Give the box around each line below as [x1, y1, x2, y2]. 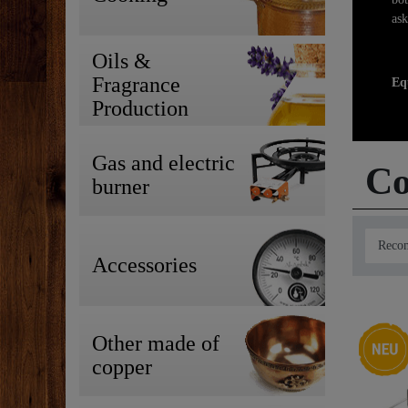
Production [92, 97, 189, 121]
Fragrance [92, 73, 180, 97]
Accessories [92, 253, 197, 278]
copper [92, 355, 152, 380]
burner [92, 175, 149, 199]
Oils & [92, 49, 151, 74]
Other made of [92, 331, 219, 356]
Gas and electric [92, 151, 235, 176]
